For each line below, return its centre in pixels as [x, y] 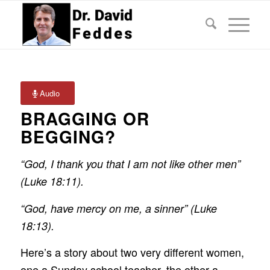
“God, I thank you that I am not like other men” [130, 164]
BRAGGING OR [85, 118]
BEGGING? [68, 137]
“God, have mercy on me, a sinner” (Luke [118, 208]
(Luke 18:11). [52, 181]
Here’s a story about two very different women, [132, 252]
